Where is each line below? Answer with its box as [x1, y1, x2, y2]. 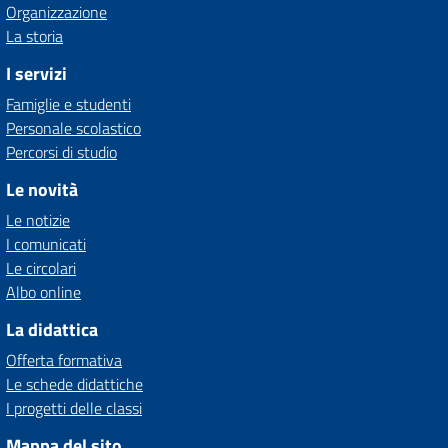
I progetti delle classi [6, 396, 142, 420]
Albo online [6, 280, 81, 304]
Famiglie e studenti [6, 92, 131, 116]
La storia [6, 24, 63, 48]
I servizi [6, 60, 67, 87]
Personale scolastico [6, 116, 141, 140]
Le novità [6, 176, 78, 203]
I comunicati [6, 232, 86, 256]
